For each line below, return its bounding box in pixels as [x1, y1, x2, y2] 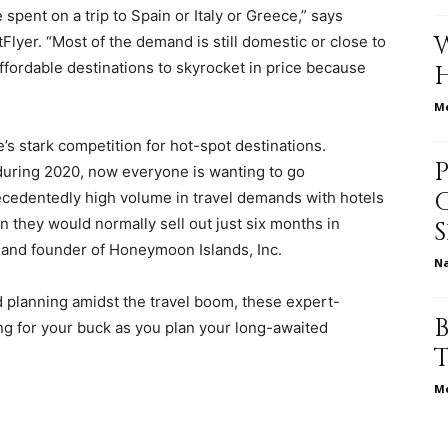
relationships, [223, 76, 309, 93]
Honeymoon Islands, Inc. [109, 239, 282, 259]
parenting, [223, 206, 290, 223]
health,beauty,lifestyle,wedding [223, 336, 428, 353]
